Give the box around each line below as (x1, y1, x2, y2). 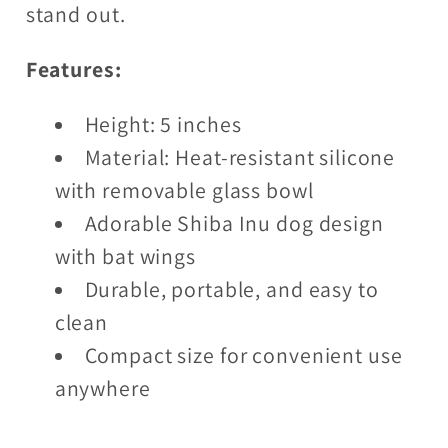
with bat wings (54, 241, 196, 270)
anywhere (54, 373, 151, 402)
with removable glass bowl (54, 175, 314, 204)
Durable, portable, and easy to (84, 274, 379, 303)
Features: (25, 55, 122, 84)
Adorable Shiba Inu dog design (84, 208, 384, 237)
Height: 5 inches (84, 109, 242, 138)
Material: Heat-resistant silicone (84, 142, 396, 171)
